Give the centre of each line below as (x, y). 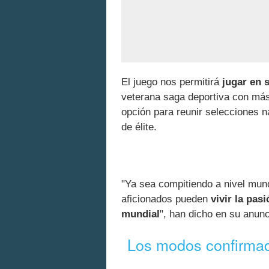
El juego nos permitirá (172, 82)
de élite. (139, 127)
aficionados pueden (166, 199)
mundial (141, 214)
